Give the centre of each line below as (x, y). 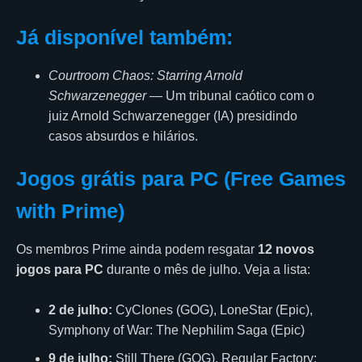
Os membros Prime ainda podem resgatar (137, 249)
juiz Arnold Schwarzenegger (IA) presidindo (173, 116)
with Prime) (70, 210)
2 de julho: (80, 309)
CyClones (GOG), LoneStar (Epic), (213, 309)
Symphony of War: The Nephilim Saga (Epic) (177, 330)
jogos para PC (60, 269)
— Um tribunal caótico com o (230, 95)
